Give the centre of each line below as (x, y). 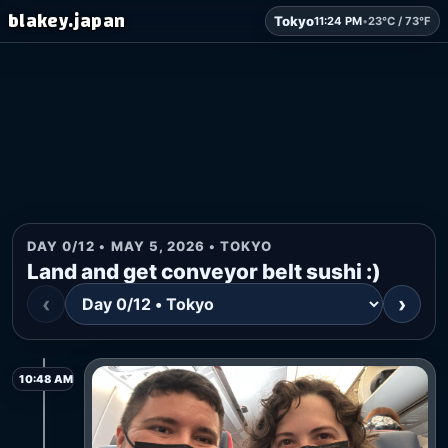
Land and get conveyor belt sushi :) (204, 271)
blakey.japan (67, 21)
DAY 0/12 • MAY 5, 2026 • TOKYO (150, 246)
